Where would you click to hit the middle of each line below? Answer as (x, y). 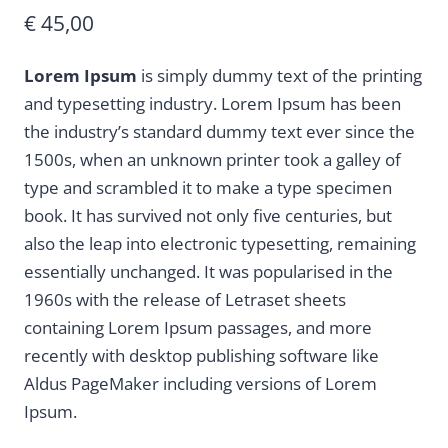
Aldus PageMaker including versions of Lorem (200, 384)
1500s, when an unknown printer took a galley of (212, 160)
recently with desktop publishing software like (201, 356)
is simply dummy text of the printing (279, 76)
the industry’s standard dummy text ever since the (219, 132)
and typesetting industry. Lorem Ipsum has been (212, 104)
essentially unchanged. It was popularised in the (208, 272)
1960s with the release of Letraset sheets (185, 300)
